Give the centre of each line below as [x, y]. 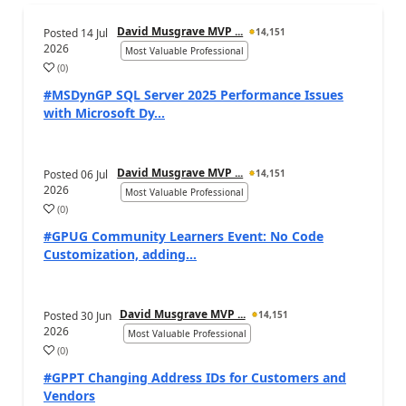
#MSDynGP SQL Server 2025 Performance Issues [193, 94]
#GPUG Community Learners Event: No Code [184, 236]
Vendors [69, 395]
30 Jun [96, 315]
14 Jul [94, 33]
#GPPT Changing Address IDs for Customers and [195, 377]
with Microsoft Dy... [104, 112]
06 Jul [94, 174]
